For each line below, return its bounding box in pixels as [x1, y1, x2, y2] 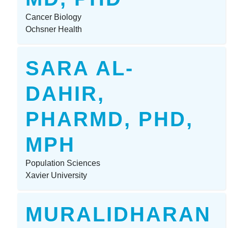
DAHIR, [25, 81, 105, 105]
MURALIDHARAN [25, 202, 212, 226]
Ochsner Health [25, 24, 82, 34]
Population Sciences [25, 158, 101, 167]
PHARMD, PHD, [25, 107, 194, 131]
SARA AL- [25, 56, 134, 80]
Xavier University [25, 170, 88, 180]
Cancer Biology [25, 12, 82, 21]
